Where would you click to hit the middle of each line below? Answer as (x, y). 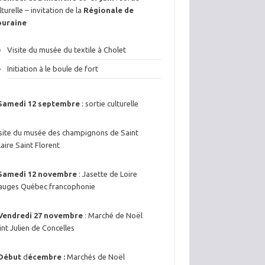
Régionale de (109, 10)
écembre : (48, 257)
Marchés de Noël (96, 257)
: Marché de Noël (113, 216)
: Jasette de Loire (107, 174)
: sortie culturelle (109, 104)
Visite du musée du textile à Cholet (67, 50)
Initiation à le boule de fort (53, 69)
